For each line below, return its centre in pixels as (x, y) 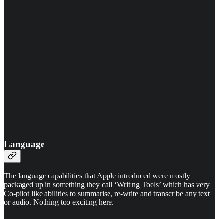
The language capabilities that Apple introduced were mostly (97, 176)
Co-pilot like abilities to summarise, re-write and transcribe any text (107, 194)
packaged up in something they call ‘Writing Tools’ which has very (107, 185)
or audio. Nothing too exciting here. (59, 202)
